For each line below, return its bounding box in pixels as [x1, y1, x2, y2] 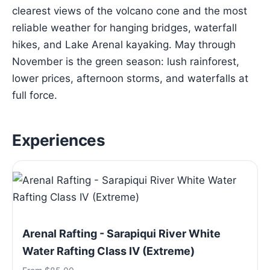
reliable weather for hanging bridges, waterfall [12, 22, 237, 34]
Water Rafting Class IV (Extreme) [22, 245, 195, 257]
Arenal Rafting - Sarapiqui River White [22, 227, 221, 240]
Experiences [12, 131, 105, 149]
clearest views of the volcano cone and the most [12, 5, 247, 17]
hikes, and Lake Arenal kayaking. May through [12, 39, 236, 51]
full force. [12, 89, 57, 101]
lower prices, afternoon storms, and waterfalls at [12, 72, 248, 84]
